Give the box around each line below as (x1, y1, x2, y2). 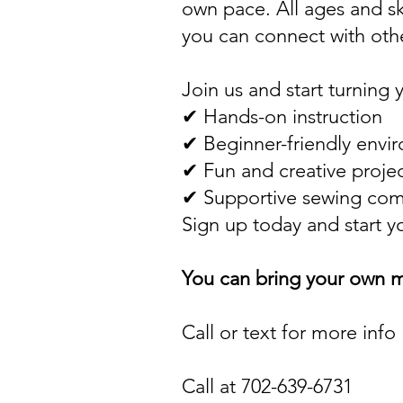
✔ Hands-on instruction (182, 104, 382, 129)
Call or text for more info (182, 320, 396, 345)
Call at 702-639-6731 (182, 374, 353, 399)
